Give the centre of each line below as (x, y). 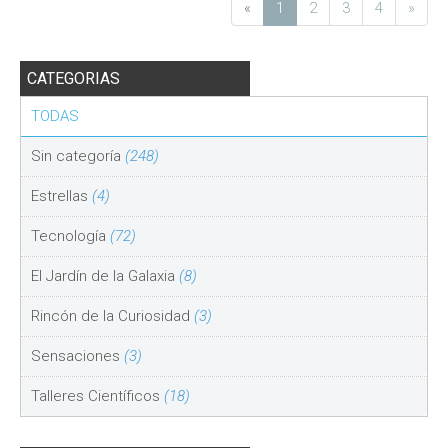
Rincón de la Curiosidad (112, 316)
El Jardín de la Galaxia (105, 276)
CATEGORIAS (73, 78)
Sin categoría (78, 156)
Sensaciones (77, 356)
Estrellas (61, 196)
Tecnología (70, 236)
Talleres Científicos (97, 396)
